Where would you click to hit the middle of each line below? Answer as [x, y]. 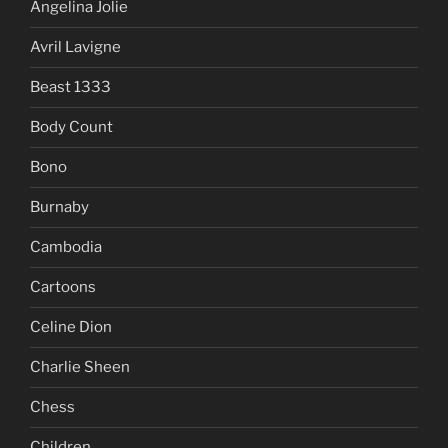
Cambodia [66, 247]
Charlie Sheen [80, 367]
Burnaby [59, 207]
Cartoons [63, 287]
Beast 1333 [70, 87]
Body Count [71, 127]
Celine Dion [71, 327]
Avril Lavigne [75, 47]
